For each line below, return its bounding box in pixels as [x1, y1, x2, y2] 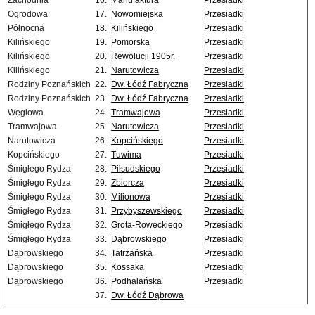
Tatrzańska [111, 248, 153, 259]
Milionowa [111, 192, 150, 202]
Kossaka [111, 262, 144, 273]
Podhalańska [111, 276, 162, 287]
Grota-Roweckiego [111, 220, 183, 231]
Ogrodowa [8, 9, 48, 20]
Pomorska [111, 37, 150, 48]
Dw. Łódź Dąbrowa [111, 290, 184, 301]
